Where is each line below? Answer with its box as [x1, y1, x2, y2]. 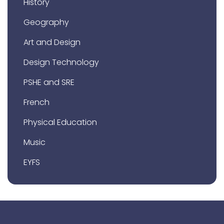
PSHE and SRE [23, 76, 74, 88]
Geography [23, 16, 69, 28]
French [23, 96, 49, 108]
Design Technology [23, 56, 99, 68]
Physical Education [23, 116, 97, 128]
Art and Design [23, 36, 80, 48]
